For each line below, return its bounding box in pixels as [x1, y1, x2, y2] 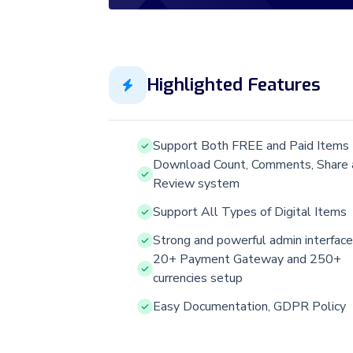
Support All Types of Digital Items [153, 203, 347, 221]
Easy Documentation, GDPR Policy [153, 297, 346, 315]
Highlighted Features [147, 72, 321, 97]
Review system [153, 174, 240, 192]
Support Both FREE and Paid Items [153, 136, 349, 154]
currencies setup [153, 269, 243, 287]
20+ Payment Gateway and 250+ [153, 250, 341, 268]
